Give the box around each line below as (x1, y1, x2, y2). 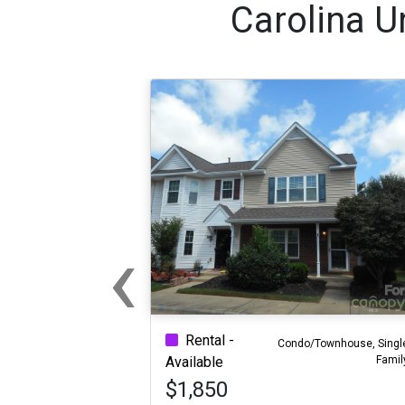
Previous (121, 301, 179, 318)
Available (165, 353, 223, 371)
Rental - (185, 332, 234, 349)
